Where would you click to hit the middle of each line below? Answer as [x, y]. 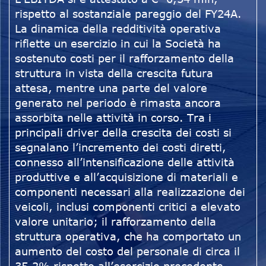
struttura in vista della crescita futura [114, 73]
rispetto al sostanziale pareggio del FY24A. [128, 14]
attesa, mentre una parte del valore [111, 88]
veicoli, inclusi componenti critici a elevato [128, 207]
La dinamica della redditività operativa [118, 29]
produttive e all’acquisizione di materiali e [126, 177]
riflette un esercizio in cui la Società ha [118, 44]
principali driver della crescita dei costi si [123, 133]
